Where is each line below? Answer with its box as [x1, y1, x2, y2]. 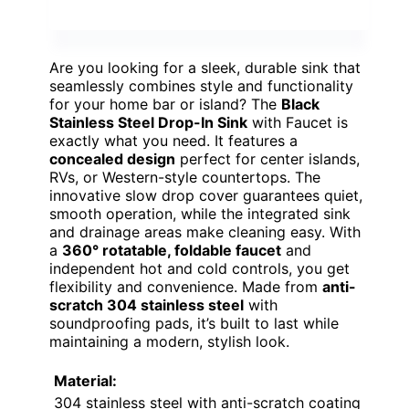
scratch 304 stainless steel [49, 295, 244, 314]
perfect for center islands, [175, 149, 360, 168]
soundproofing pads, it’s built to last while [49, 313, 339, 332]
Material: [54, 371, 117, 390]
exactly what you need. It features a [49, 131, 298, 150]
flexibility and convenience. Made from [49, 277, 322, 296]
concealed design [49, 149, 175, 168]
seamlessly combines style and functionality [49, 76, 353, 95]
